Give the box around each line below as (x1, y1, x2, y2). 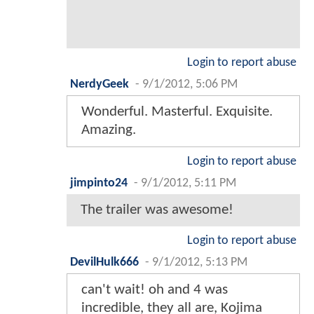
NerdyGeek (70, 78, 129, 90)
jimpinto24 (70, 177, 128, 189)
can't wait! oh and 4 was (81, 282, 228, 297)
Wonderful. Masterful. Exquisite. (81, 104, 273, 119)
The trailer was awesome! (81, 202, 233, 217)
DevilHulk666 (70, 256, 139, 268)
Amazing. (81, 122, 136, 137)
